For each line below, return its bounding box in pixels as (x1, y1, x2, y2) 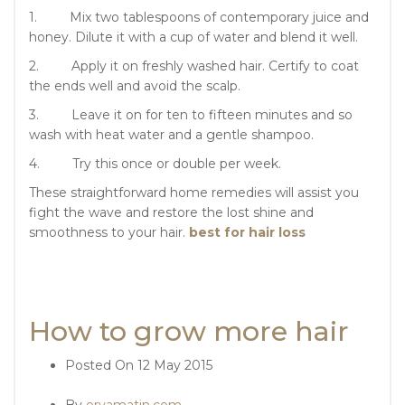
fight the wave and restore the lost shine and (29, 203, 314, 221)
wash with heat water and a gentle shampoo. (29, 126, 314, 143)
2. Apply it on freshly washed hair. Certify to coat (29, 57, 359, 74)
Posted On (65, 356, 137, 373)
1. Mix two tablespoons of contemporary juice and (29, 8, 369, 25)
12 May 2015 (137, 356, 212, 373)
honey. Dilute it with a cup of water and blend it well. (29, 28, 358, 45)
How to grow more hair (29, 314, 349, 348)
